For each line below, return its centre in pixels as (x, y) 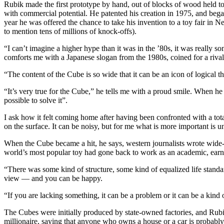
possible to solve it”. (36, 100)
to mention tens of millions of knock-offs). (70, 31)
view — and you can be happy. (53, 178)
